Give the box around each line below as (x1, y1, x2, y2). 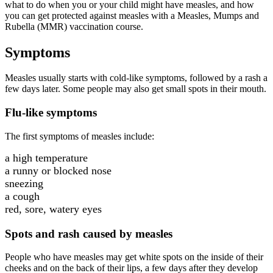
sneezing (5, 177, 43, 190)
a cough (5, 190, 40, 202)
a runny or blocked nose (5, 164, 112, 177)
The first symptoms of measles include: (5, 130, 154, 141)
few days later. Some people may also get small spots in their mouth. (5, 83, 266, 94)
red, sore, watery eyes (5, 202, 102, 215)
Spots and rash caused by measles (5, 227, 172, 240)
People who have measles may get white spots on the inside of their (5, 252, 263, 263)
